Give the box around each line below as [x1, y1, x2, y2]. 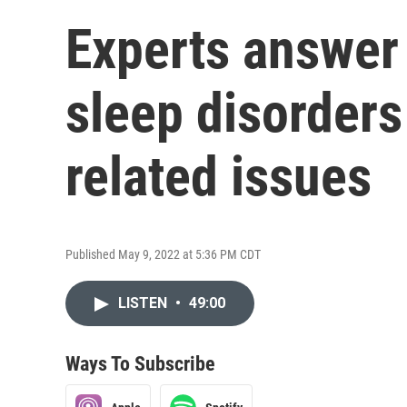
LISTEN [118, 294, 171, 312]
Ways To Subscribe [65, 352, 215, 375]
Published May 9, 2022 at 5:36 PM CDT [65, 247, 261, 262]
